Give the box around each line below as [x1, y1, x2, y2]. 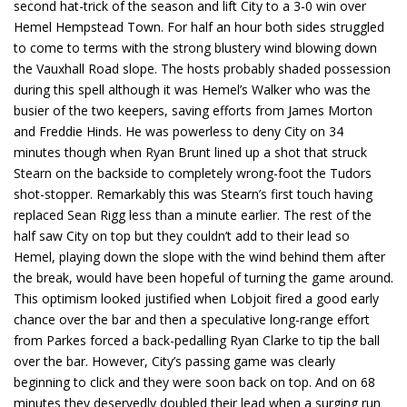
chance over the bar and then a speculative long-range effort [14, 311, 370, 329]
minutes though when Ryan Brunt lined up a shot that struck [14, 144, 367, 162]
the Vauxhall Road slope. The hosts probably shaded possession [14, 60, 391, 78]
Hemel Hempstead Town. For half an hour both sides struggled [14, 18, 384, 36]
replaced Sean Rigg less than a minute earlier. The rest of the [14, 206, 372, 224]
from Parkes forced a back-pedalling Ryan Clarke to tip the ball [14, 332, 380, 350]
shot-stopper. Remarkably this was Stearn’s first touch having [14, 185, 372, 203]
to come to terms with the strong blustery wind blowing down [14, 39, 377, 57]
